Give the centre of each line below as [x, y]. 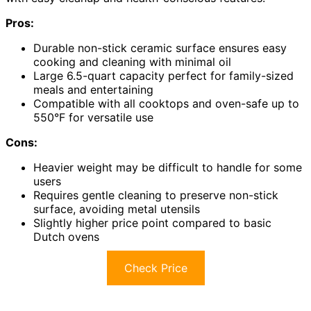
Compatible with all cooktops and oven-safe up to [166, 104]
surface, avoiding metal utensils [117, 209]
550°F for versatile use [93, 118]
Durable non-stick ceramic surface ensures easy [160, 48]
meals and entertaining [93, 90]
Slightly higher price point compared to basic [152, 223]
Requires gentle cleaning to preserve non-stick [156, 195]
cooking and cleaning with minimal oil [132, 62]
